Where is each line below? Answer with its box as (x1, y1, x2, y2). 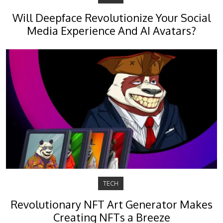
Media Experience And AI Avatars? (27, 23, 196, 37)
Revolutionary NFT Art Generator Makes (10, 197, 213, 211)
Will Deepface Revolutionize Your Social (12, 10, 211, 24)
